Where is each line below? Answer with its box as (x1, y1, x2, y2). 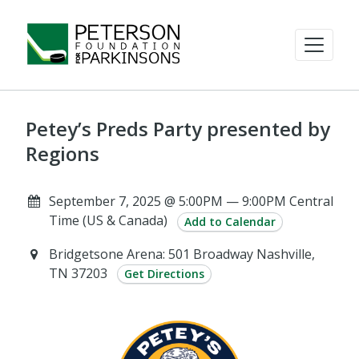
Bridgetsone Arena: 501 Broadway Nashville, (48, 244, 315, 263)
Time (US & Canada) (48, 212, 167, 229)
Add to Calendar (184, 213, 276, 229)
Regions (26, 140, 99, 167)
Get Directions (123, 266, 204, 282)
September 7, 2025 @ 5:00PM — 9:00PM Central (48, 192, 333, 210)
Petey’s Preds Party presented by (26, 115, 330, 142)
